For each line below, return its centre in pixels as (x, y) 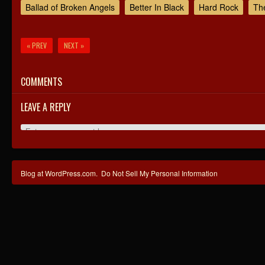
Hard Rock (219, 7)
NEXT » (74, 45)
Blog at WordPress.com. (59, 173)
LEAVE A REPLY (46, 107)
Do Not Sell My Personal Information (159, 173)
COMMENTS (41, 82)
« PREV (37, 45)
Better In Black (157, 7)
